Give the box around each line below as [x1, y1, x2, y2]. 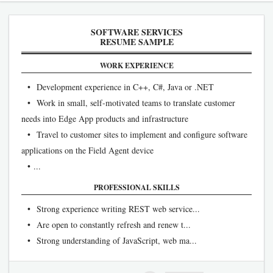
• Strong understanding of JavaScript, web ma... [21, 235, 197, 246]
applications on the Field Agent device [21, 144, 154, 156]
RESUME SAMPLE [99, 35, 174, 48]
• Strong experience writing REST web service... [21, 203, 200, 214]
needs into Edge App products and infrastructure [21, 113, 188, 124]
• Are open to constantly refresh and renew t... [21, 219, 191, 230]
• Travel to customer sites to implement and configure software [21, 129, 247, 140]
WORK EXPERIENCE [99, 60, 174, 71]
